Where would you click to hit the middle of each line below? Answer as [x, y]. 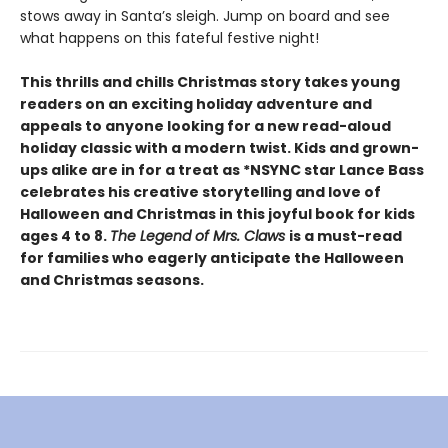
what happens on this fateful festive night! [169, 38]
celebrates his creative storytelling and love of [200, 192]
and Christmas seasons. [112, 280]
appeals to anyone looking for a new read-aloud [205, 126]
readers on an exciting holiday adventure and [196, 104]
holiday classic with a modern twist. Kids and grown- [219, 148]
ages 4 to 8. [65, 236]
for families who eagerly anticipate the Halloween [212, 258]
